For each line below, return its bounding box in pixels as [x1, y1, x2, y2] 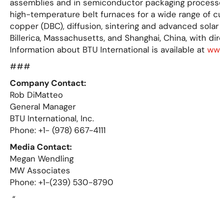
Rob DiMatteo [10, 89, 63, 100]
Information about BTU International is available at [10, 44, 207, 55]
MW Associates [10, 165, 70, 176]
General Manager [10, 101, 76, 112]
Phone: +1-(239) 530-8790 [10, 176, 113, 188]
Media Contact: [10, 141, 72, 152]
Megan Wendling [10, 153, 74, 164]
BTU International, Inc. [10, 112, 94, 124]
